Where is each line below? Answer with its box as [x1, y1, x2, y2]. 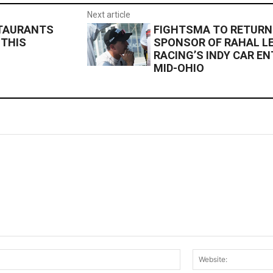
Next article [87, 10, 130, 20]
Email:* [179, 249, 207, 260]
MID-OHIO [154, 62, 205, 75]
